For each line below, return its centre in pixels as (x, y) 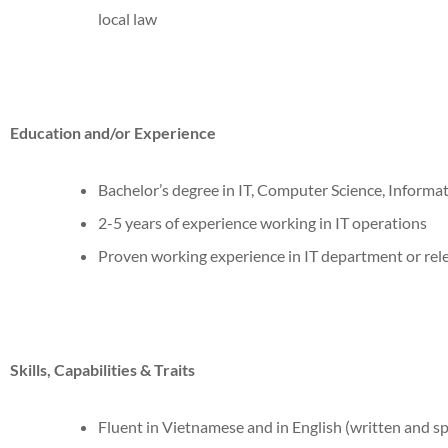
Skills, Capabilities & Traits (102, 369)
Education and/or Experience (113, 132)
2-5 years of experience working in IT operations (262, 222)
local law (127, 18)
